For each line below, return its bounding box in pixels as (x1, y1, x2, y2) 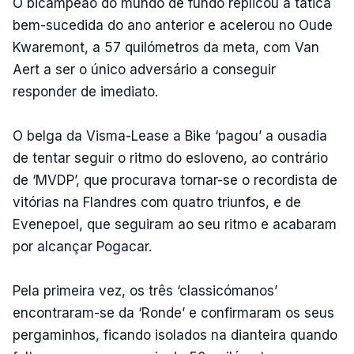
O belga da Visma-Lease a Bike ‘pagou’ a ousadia (13, 127, 327, 144)
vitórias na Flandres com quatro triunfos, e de (13, 194, 301, 210)
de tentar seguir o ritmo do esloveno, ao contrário (13, 149, 328, 166)
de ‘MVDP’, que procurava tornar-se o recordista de (13, 171, 337, 188)
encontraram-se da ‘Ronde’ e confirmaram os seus (13, 304, 334, 321)
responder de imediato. (13, 83, 158, 100)
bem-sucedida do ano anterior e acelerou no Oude (13, 17, 333, 33)
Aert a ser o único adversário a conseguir (13, 61, 276, 77)
